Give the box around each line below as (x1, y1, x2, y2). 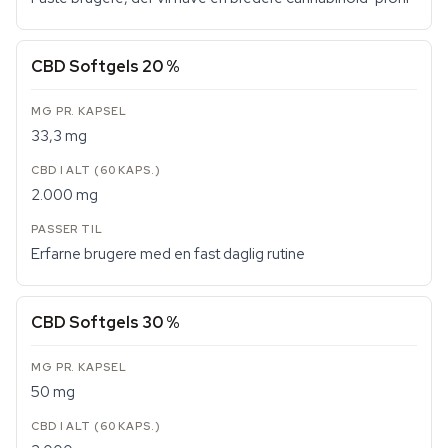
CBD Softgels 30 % (31, 312, 180, 333)
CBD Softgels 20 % (31, 56, 180, 77)
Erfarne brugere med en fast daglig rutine (31, 244, 305, 264)
